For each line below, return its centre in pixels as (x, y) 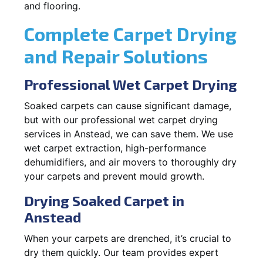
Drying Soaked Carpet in (104, 200)
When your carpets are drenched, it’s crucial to (128, 238)
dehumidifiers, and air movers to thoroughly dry (130, 162)
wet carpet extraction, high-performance (115, 148)
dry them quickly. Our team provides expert (121, 252)
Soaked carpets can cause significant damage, (128, 105)
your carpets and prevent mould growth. (114, 176)
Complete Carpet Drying (130, 33)
